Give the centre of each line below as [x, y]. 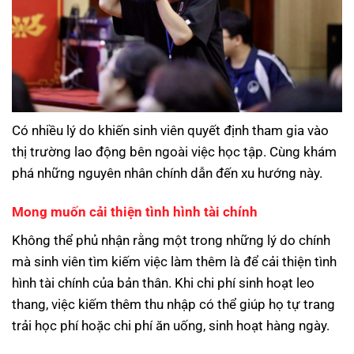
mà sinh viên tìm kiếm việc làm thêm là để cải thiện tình [174, 261]
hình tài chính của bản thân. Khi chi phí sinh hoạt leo [163, 282]
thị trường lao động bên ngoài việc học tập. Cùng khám [174, 151]
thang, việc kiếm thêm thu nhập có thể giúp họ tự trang [173, 304]
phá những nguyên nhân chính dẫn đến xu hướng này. [167, 173]
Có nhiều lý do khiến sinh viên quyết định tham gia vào [170, 130]
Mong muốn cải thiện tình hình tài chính [135, 212]
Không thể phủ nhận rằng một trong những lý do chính [171, 240]
